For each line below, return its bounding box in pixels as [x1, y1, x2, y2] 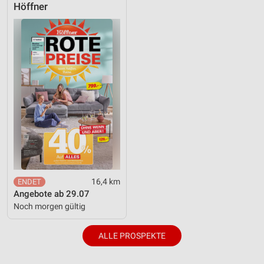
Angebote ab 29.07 [14, 188, 90, 199]
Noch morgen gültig [14, 201, 85, 211]
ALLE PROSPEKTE [98, 230, 166, 240]
